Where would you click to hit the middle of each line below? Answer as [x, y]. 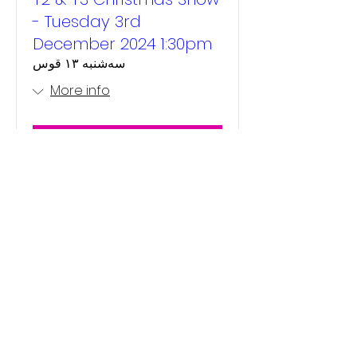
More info [80, 90]
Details [127, 141]
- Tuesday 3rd [87, 22]
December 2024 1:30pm [122, 44]
